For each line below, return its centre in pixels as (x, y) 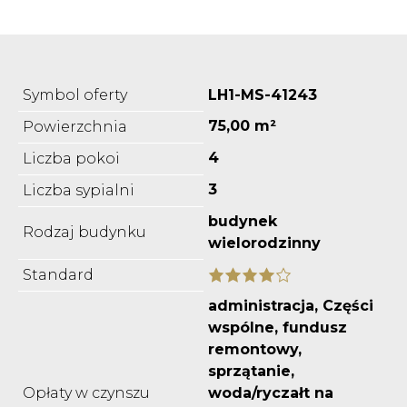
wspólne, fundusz (278, 327)
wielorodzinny (264, 243)
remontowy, (255, 349)
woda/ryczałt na (271, 392)
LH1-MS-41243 (263, 94)
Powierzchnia (75, 126)
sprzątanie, (251, 371)
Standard (58, 274)
